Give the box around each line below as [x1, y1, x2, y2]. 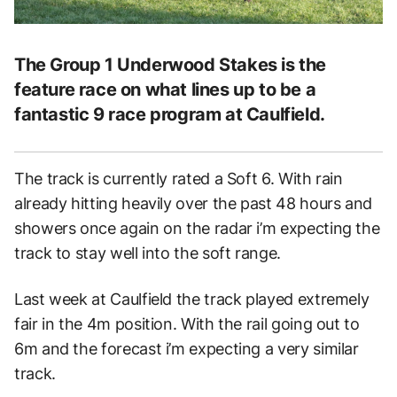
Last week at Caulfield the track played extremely [14, 289, 370, 308]
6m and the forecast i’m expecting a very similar [14, 339, 359, 358]
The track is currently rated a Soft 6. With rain [14, 168, 343, 188]
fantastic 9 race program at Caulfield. [14, 103, 325, 125]
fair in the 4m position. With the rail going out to [14, 314, 360, 333]
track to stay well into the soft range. [14, 243, 281, 262]
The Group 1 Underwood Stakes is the [14, 53, 327, 75]
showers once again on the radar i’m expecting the [14, 218, 380, 237]
